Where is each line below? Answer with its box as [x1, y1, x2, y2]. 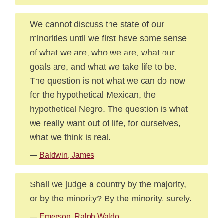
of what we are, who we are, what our [29, 47, 175, 57]
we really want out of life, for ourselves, [29, 118, 181, 128]
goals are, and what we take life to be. [29, 61, 177, 72]
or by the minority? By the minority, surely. [29, 193, 192, 203]
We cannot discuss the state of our [29, 19, 164, 29]
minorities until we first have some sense [29, 33, 187, 43]
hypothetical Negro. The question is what [29, 104, 188, 114]
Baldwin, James [39, 151, 94, 159]
